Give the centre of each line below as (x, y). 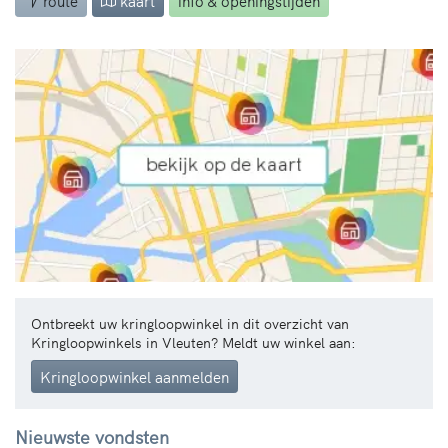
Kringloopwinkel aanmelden (134, 376)
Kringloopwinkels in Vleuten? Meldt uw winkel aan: (193, 341)
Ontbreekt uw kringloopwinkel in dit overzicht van (190, 322)
